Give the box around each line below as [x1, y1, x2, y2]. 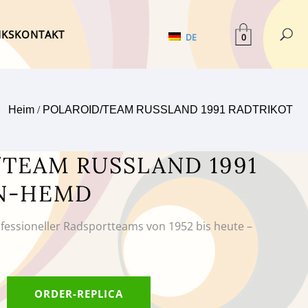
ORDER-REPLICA [34, 287, 123, 300]
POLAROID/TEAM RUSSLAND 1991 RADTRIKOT [43, 104, 293, 115]
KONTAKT [14, 27, 65, 41]
